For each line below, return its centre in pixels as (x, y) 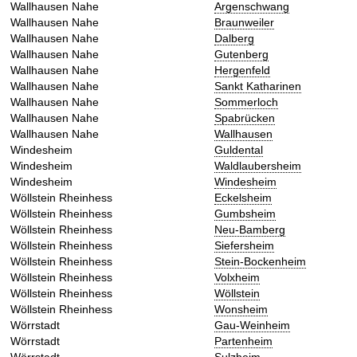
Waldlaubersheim (258, 166)
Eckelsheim (243, 198)
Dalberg (234, 39)
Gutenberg (241, 55)
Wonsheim (241, 310)
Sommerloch (246, 102)
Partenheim (243, 341)
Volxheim (237, 278)
